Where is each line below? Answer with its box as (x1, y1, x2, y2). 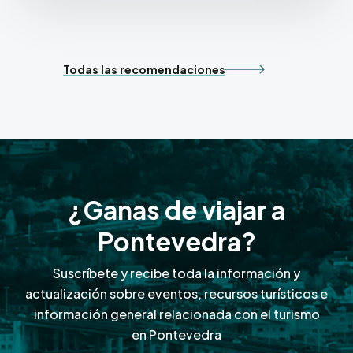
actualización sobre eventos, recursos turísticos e (25, 284, 328, 302)
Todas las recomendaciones (63, 62, 225, 77)
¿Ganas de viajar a (68, 193, 285, 225)
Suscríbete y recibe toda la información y (53, 264, 300, 281)
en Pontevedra (132, 325, 221, 343)
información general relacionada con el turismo (33, 305, 320, 322)
